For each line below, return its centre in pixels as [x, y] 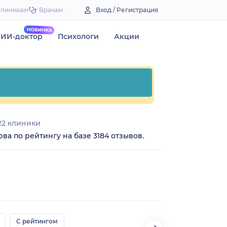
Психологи [78, 36]
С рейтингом [37, 221]
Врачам [51, 10]
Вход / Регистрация [127, 10]
